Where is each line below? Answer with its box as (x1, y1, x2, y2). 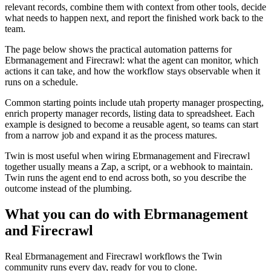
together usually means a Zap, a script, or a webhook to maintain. (5, 161, 253, 172)
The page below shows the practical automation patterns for (5, 44, 232, 54)
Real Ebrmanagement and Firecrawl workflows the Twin (5, 250, 222, 261)
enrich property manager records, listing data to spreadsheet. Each (5, 108, 255, 119)
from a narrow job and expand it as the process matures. (5, 129, 217, 140)
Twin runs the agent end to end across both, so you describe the (5, 172, 246, 183)
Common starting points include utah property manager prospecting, (5, 97, 264, 108)
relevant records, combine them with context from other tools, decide (5, 1, 266, 12)
